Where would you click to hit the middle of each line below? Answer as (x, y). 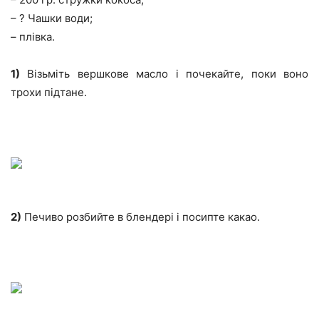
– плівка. (33, 37)
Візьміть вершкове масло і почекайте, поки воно (164, 74)
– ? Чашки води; (52, 19)
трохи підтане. (49, 93)
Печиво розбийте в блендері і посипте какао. (141, 217)
